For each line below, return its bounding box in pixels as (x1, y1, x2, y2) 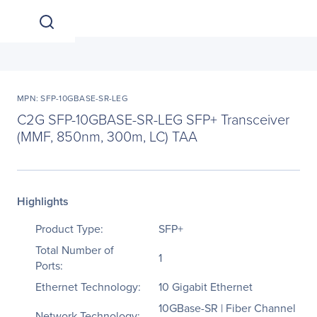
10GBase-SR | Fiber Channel (158, 300, 296, 316)
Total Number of (35, 242, 114, 258)
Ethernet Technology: (35, 279, 141, 294)
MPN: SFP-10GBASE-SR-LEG (17, 92, 128, 104)
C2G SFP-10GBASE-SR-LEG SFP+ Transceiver (17, 109, 289, 129)
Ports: (35, 258, 63, 273)
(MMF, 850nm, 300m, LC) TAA (17, 126, 197, 146)
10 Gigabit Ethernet (158, 279, 253, 294)
